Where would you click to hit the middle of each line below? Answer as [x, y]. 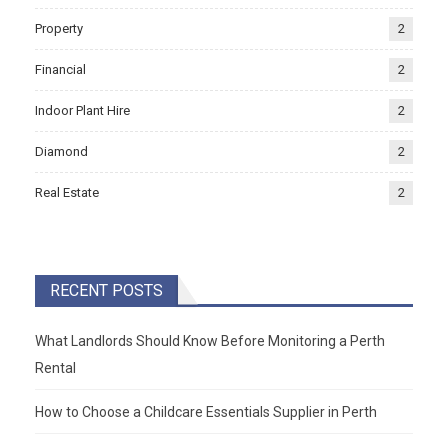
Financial [60, 70]
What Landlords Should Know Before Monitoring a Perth [210, 341]
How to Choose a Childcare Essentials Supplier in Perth [206, 412]
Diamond [61, 152]
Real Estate [67, 193]
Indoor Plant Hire [82, 111]
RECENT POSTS [106, 291]
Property [59, 29]
